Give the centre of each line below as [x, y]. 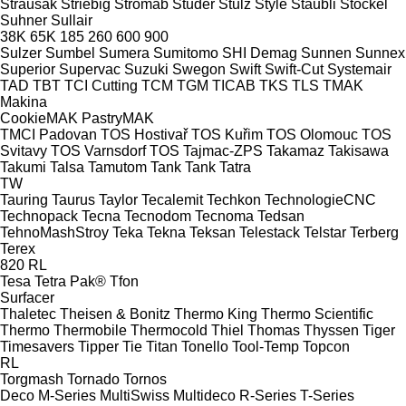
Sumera [124, 53]
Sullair [72, 20]
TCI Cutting [101, 85]
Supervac [90, 69]
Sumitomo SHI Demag [225, 53]
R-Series [268, 395]
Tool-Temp [266, 346]
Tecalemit [172, 199]
